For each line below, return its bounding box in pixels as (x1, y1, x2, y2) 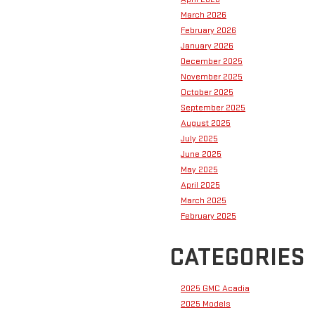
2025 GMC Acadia (181, 282, 250, 294)
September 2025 (181, 101, 245, 113)
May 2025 (181, 163, 218, 175)
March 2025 (181, 194, 226, 206)
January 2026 (181, 39, 233, 51)
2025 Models (181, 297, 231, 309)
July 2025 (181, 132, 218, 144)
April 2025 (181, 179, 220, 191)
